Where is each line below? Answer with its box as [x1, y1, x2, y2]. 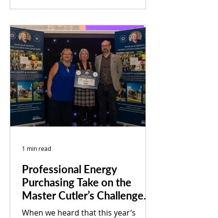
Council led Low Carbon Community [22, 1, 153, 12]
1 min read [22, 145, 51, 152]
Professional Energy [22, 163, 117, 176]
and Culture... [22, 13, 71, 24]
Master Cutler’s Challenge [22, 189, 144, 202]
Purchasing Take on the [22, 176, 131, 189]
